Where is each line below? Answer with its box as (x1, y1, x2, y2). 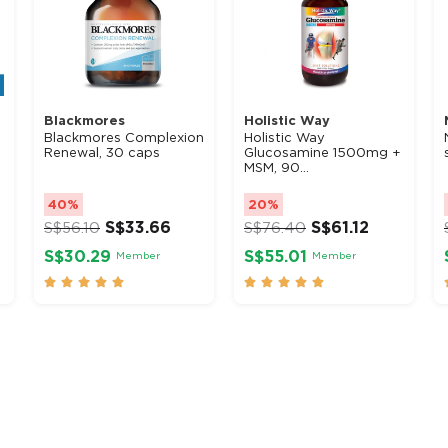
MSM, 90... (244, 159, 309, 175)
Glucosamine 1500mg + (244, 144, 401, 160)
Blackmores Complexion (44, 129, 204, 145)
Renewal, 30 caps (44, 144, 160, 160)
